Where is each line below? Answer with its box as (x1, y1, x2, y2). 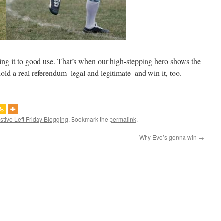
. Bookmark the (68, 115, 110, 123)
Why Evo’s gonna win (139, 133, 198, 141)
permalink (110, 115, 136, 123)
